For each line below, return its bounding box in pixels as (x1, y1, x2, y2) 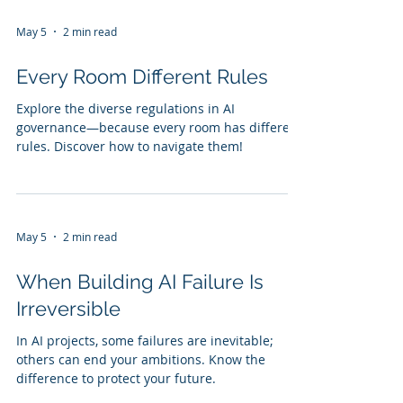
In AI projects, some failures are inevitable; (16, 332, 273, 349)
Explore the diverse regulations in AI (16, 100, 235, 117)
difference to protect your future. (16, 370, 216, 387)
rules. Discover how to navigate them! (16, 138, 243, 155)
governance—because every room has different (16, 119, 302, 136)
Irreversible (16, 297, 121, 320)
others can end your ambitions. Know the (16, 351, 265, 368)
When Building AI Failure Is (16, 270, 264, 293)
